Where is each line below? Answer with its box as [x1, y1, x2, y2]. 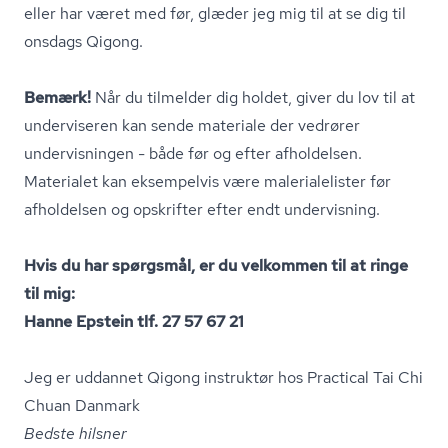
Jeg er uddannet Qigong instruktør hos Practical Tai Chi [24, 367, 423, 388]
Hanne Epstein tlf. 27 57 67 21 [24, 311, 243, 332]
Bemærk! [24, 87, 91, 108]
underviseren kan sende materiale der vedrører [24, 115, 360, 136]
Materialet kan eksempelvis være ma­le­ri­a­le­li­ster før [24, 171, 391, 192]
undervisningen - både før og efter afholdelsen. [24, 143, 362, 164]
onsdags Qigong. [24, 31, 143, 52]
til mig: [24, 283, 75, 304]
